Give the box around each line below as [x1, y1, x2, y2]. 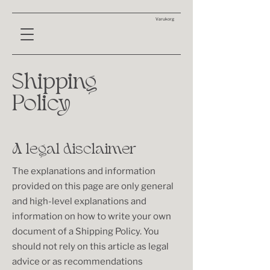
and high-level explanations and [12, 196, 146, 207]
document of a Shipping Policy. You [12, 226, 159, 237]
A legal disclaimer [12, 143, 136, 158]
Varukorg [155, 16, 174, 22]
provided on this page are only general [12, 181, 174, 192]
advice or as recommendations [12, 256, 143, 267]
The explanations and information [12, 166, 155, 177]
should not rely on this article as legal [12, 241, 169, 252]
